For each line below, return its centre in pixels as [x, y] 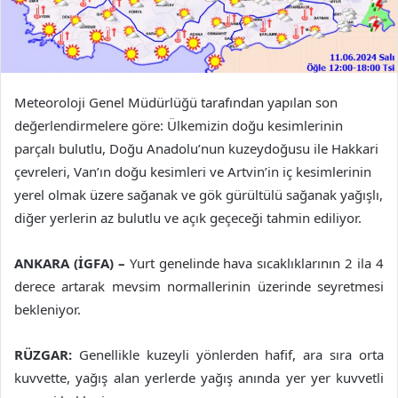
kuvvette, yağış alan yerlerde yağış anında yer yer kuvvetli [199, 378]
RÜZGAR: [43, 355]
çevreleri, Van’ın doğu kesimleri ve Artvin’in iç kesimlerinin [193, 172]
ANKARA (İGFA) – [72, 263]
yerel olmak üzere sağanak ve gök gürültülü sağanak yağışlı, [199, 195]
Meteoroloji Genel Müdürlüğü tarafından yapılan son [176, 103]
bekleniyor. [48, 310]
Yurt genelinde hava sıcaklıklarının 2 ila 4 [257, 263]
